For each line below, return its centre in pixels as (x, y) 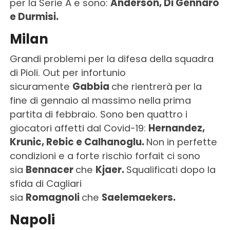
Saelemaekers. (138, 198)
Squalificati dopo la (171, 170)
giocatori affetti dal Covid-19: (79, 128)
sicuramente (41, 87)
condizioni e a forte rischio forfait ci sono (105, 156)
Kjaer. (111, 170)
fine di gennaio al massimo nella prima (100, 101)
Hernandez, (176, 128)
